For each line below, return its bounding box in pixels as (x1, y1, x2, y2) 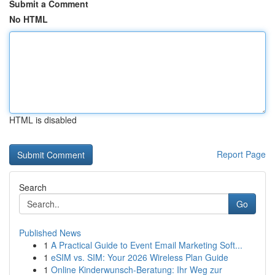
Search (19, 181, 47, 193)
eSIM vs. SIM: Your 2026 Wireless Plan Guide (51, 251, 228, 263)
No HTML (9, 13, 48, 25)
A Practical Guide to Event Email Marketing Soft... (51, 239, 242, 251)
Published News (19, 227, 81, 239)
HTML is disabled (9, 114, 77, 126)
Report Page (217, 148, 266, 160)
